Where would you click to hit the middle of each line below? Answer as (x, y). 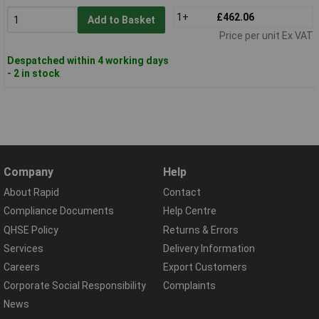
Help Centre (190, 211)
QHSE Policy (31, 230)
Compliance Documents (59, 211)
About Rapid (31, 193)
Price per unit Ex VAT (266, 35)
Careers (22, 267)
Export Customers (205, 267)
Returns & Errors (201, 230)
